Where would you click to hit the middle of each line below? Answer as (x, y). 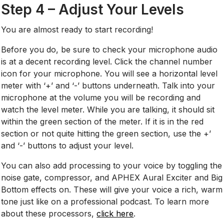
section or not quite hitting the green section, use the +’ (106, 133)
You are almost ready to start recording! (77, 29)
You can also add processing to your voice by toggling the (112, 165)
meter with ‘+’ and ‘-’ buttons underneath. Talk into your (108, 85)
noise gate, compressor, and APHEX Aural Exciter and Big (112, 177)
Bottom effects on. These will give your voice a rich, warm (112, 189)
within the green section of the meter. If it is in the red (102, 121)
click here (115, 213)
